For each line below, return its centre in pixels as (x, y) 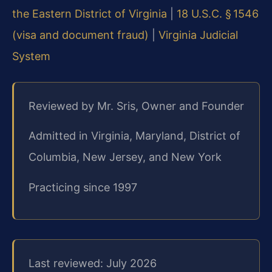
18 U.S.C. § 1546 (218, 14)
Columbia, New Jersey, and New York (125, 157)
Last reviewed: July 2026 (93, 263)
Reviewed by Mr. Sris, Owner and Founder (136, 106)
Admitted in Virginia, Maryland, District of (134, 136)
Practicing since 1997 (83, 187)
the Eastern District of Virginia (90, 14)
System (31, 56)
